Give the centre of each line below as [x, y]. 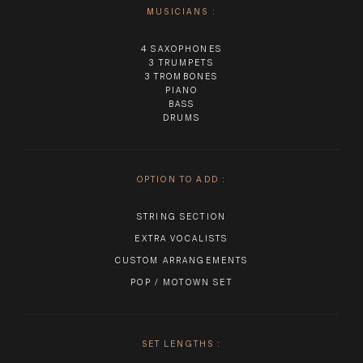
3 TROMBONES [181, 76]
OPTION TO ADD [177, 179]
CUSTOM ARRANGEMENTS [181, 260]
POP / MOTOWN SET [181, 282]
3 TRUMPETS [181, 62]
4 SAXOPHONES [181, 49]
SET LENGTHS [178, 344]
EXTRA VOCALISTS [181, 238]
